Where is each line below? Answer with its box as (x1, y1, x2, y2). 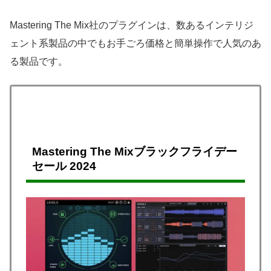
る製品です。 (10, 56, 68, 67)
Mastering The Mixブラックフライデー (32, 145, 237, 158)
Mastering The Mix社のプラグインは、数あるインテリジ (10, 20, 253, 31)
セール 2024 (32, 159, 96, 172)
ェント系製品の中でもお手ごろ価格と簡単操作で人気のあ (10, 38, 261, 49)
